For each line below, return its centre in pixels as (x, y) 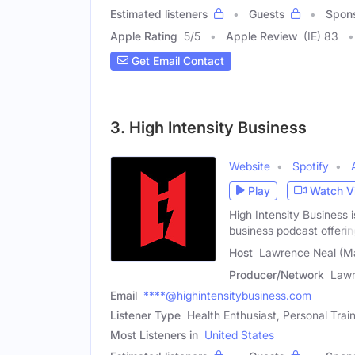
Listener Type (145, 315)
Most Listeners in (154, 335)
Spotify (311, 166)
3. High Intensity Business (208, 127)
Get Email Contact (176, 61)
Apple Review (261, 36)
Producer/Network (277, 275)
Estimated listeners (159, 13)
